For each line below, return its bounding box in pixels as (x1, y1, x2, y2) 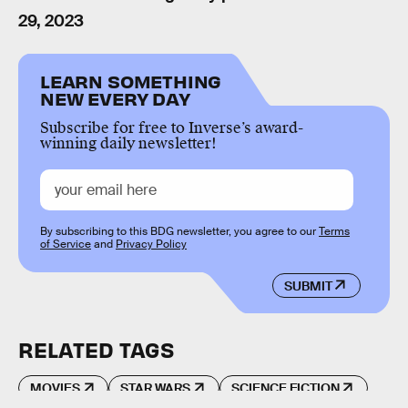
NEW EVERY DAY (40, 87, 190, 110)
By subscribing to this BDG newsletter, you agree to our (40, 224, 319, 240)
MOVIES (30, 380, 80, 397)
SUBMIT (283, 277, 332, 294)
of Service (40, 237, 91, 252)
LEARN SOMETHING (40, 69, 222, 93)
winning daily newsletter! (40, 134, 217, 154)
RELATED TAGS (18, 336, 174, 363)
